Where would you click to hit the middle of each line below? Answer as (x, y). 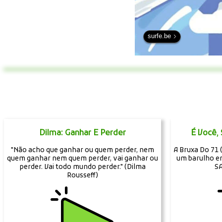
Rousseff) (82, 175)
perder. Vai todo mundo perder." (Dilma (82, 167)
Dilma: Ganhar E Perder (82, 133)
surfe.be (159, 36)
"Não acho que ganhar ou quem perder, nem (82, 150)
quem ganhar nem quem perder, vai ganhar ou (82, 159)
